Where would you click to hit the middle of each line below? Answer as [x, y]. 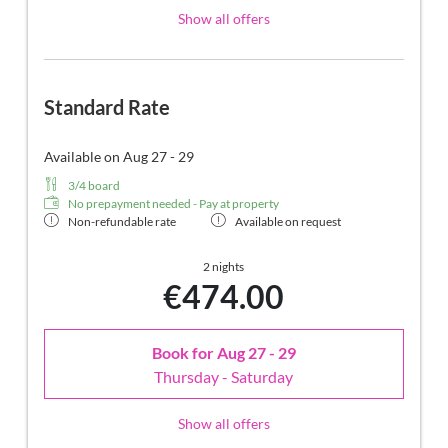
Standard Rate [107, 107]
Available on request [288, 222]
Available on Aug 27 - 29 [119, 157]
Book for [184, 352]
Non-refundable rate [122, 222]
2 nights [224, 267]
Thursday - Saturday [224, 376]
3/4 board [94, 186]
